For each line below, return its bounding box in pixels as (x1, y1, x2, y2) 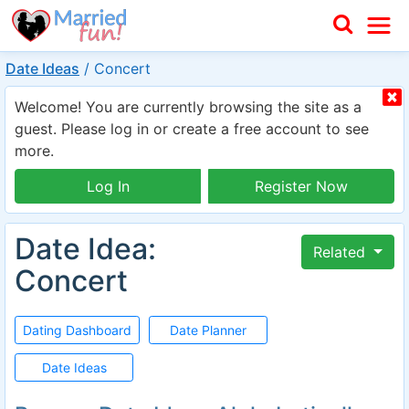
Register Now (255, 177, 348, 195)
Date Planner (170, 322, 247, 338)
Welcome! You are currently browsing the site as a (15, 98, 362, 116)
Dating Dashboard (23, 322, 132, 338)
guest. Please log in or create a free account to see (15, 120, 369, 138)
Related (313, 243, 371, 261)
